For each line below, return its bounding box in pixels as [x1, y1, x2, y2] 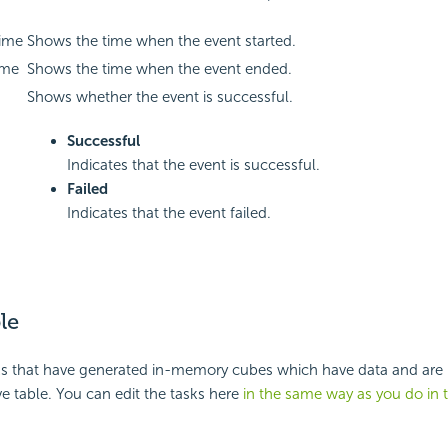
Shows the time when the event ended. [26, 60, 292, 79]
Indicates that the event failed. [66, 204, 271, 223]
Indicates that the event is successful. [66, 156, 320, 175]
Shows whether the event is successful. [26, 88, 293, 107]
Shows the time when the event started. [26, 32, 296, 51]
